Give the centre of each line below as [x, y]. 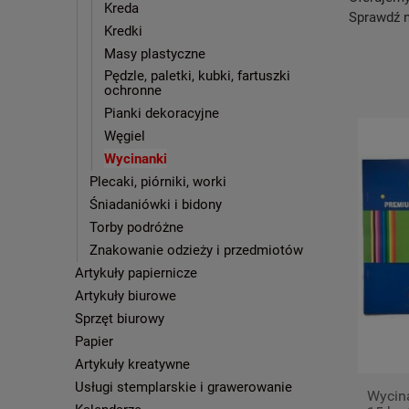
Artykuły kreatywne [132, 364]
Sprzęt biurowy [120, 318]
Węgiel [125, 136]
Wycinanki [136, 158]
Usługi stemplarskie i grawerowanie [184, 387]
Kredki [123, 31]
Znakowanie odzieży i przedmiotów [196, 250]
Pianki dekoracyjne [162, 113]
